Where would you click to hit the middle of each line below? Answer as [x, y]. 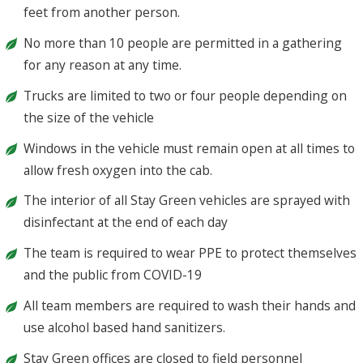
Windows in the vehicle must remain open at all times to [190, 148]
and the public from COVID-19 [113, 275]
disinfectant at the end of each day [126, 222]
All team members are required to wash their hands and [190, 306]
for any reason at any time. [103, 64]
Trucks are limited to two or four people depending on [186, 95]
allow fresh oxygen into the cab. [118, 170]
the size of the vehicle [89, 117]
